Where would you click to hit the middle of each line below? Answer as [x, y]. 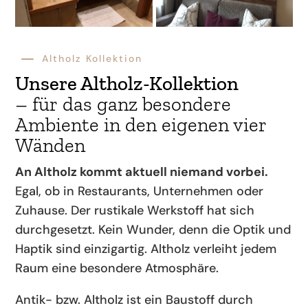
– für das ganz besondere [123, 104]
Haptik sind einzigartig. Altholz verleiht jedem [146, 249]
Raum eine [48, 268]
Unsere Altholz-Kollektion [127, 84]
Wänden [51, 145]
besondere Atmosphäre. [150, 268]
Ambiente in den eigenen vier [141, 125]
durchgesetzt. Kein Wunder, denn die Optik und [153, 230]
